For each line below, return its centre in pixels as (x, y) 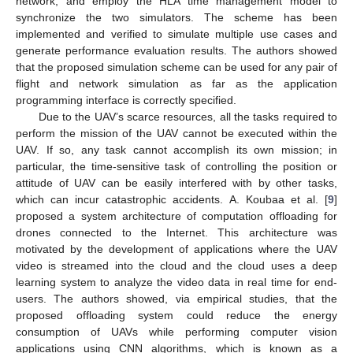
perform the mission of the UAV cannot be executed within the (176, 134)
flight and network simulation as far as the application (176, 84)
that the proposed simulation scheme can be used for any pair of (176, 67)
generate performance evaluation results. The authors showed (176, 51)
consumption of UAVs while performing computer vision (176, 332)
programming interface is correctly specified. (126, 100)
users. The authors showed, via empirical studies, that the (176, 299)
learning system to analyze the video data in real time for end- (176, 282)
